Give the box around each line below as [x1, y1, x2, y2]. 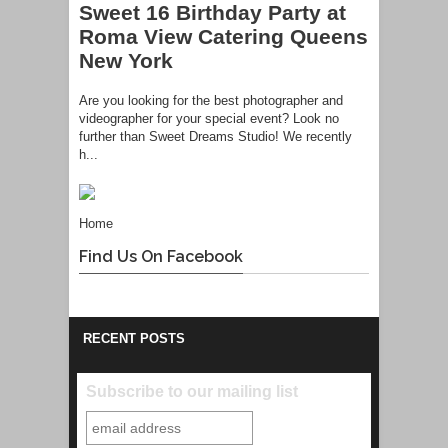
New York [79, 48, 173, 72]
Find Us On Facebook [79, 246, 243, 266]
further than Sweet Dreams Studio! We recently [79, 129, 352, 145]
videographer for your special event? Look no [79, 111, 339, 127]
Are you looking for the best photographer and [79, 93, 343, 109]
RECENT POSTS [83, 330, 185, 346]
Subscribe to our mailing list [85, 382, 298, 400]
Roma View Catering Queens [79, 24, 368, 48]
